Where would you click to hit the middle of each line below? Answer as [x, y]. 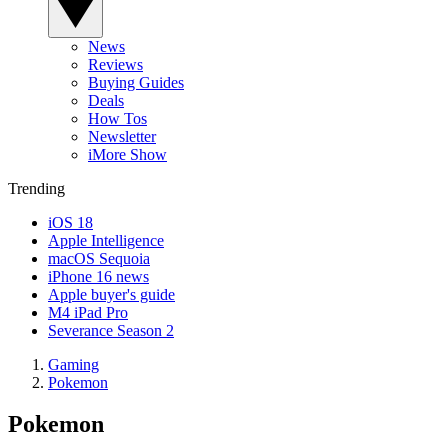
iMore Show [127, 154]
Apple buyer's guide [111, 294]
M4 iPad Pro [88, 312]
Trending [36, 188]
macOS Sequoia [99, 258]
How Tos [117, 118]
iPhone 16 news [98, 276]
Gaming [73, 364]
